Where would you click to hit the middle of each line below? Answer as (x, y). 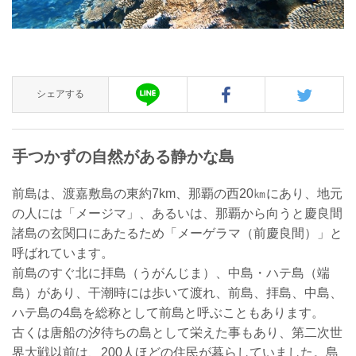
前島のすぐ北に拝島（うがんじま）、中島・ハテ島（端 (171, 273)
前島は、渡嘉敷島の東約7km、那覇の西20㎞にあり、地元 (177, 193)
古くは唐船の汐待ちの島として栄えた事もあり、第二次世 (177, 332)
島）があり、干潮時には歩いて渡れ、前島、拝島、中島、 (177, 292)
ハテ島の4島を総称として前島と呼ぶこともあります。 (168, 312)
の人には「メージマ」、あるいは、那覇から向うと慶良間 (177, 213)
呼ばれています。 (63, 253)
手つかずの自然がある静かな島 (123, 156)
